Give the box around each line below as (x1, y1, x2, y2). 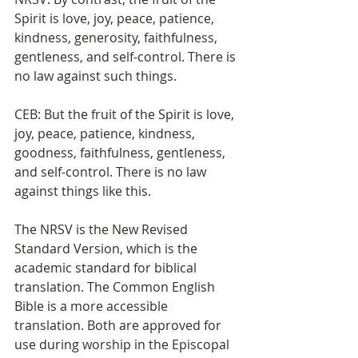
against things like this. (14, 182, 151, 200)
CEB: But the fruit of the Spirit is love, (14, 105, 237, 123)
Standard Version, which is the (14, 240, 201, 257)
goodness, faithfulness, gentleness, (14, 144, 229, 161)
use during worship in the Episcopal (14, 336, 233, 353)
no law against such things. (14, 67, 177, 85)
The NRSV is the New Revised (14, 221, 191, 238)
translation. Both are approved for (14, 316, 225, 334)
